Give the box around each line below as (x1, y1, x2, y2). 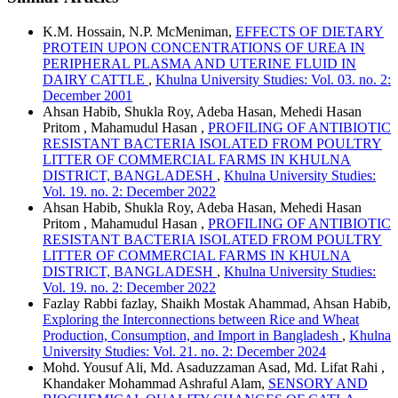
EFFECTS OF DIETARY (235, 23, 384, 39)
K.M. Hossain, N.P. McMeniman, (43, 23, 235, 39)
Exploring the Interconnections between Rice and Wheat (43, 311, 359, 327)
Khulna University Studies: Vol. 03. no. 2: (155, 71, 391, 87)
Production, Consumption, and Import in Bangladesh (43, 327, 342, 343)
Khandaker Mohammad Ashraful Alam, (43, 375, 268, 391)
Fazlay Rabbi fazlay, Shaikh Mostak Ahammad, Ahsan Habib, (43, 295, 391, 311)
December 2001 (43, 87, 132, 103)
